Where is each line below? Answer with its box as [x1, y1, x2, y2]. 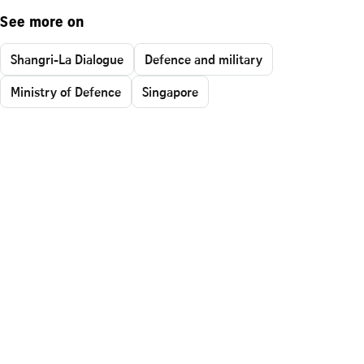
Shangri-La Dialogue [11, 50, 123, 68]
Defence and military [145, 50, 262, 68]
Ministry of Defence [11, 82, 121, 101]
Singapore [142, 82, 198, 101]
